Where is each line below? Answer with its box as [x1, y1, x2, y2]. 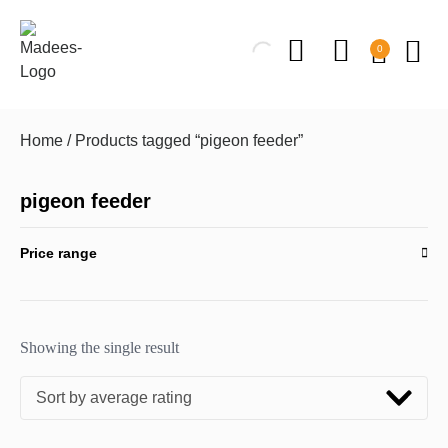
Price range [20, 245, 97, 262]
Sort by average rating [36, 389, 192, 407]
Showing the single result [20, 339, 179, 357]
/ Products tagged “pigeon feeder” [63, 132, 303, 149]
